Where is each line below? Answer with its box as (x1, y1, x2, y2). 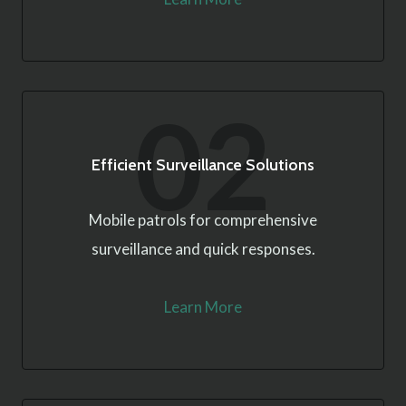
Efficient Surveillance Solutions (92, 155, 314, 174)
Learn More (164, 297, 242, 316)
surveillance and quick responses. (91, 239, 315, 258)
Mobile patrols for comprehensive (89, 210, 317, 229)
